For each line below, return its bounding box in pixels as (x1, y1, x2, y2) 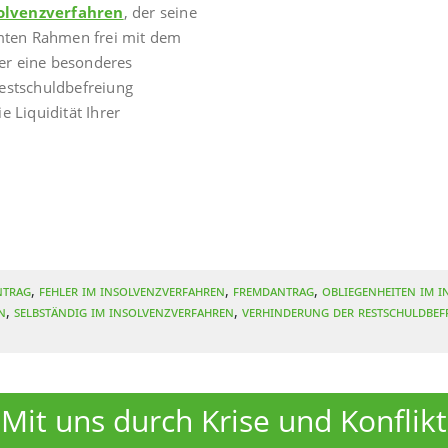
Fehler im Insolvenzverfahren (39, 281, 225, 301)
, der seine (123, 2, 197, 23)
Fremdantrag (233, 281, 314, 301)
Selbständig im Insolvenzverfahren (14, 302, 234, 322)
